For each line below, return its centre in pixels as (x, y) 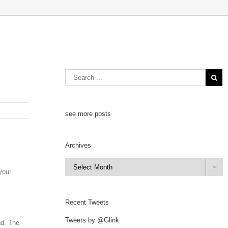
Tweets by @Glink (92, 220)
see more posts (88, 114)
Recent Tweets (87, 202)
